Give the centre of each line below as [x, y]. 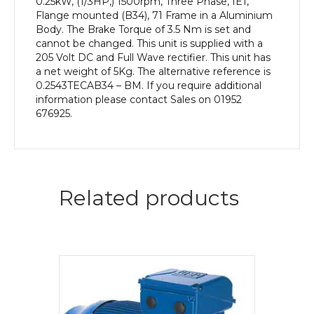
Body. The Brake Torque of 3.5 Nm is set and [143, 29]
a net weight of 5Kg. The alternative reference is [153, 71]
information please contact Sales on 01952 [139, 99]
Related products [149, 198]
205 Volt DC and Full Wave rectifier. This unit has [153, 57]
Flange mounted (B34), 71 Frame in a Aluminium [154, 15]
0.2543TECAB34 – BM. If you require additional [149, 85]
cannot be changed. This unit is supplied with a [149, 43]
